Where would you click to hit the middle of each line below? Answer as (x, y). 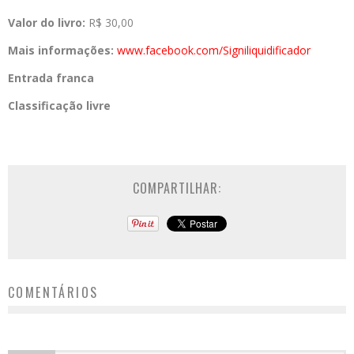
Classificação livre (59, 105)
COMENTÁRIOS (53, 292)
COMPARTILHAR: (177, 188)
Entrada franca (51, 77)
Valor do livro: (48, 22)
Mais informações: (62, 50)
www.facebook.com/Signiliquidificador (214, 50)
